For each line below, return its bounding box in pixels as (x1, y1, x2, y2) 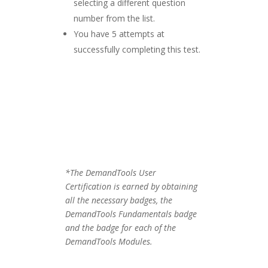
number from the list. (74, 13, 156, 25)
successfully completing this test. (74, 44, 201, 56)
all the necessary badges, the (65, 194, 173, 206)
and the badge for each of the (65, 222, 176, 234)
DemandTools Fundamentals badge (65, 208, 197, 220)
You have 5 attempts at (74, 28, 165, 40)
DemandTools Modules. (65, 236, 153, 248)
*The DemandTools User (65, 167, 157, 179)
